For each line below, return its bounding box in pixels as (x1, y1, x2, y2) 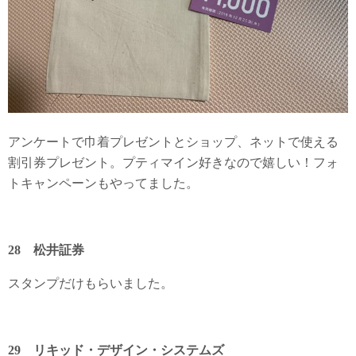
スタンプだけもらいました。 (8, 277, 173, 290)
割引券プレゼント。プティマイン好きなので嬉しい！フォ (8, 156, 339, 169)
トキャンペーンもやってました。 (8, 176, 199, 190)
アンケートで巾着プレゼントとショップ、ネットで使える (8, 135, 339, 149)
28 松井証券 (8, 243, 84, 257)
